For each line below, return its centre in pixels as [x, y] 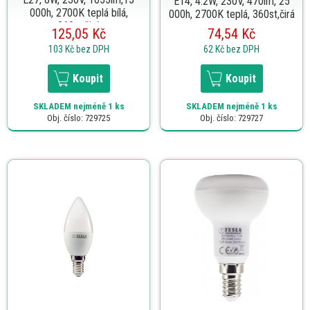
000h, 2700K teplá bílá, [79, 12]
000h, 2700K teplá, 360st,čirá [231, 14]
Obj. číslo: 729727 [231, 118]
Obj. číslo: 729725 [79, 118]
